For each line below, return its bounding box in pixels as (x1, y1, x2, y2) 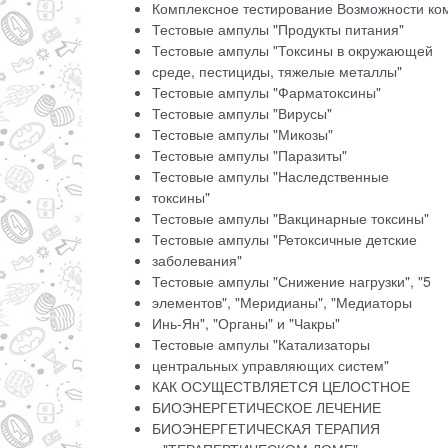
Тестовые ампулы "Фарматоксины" (152, 82, 385, 103)
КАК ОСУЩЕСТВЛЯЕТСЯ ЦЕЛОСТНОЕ (152, 376, 410, 397)
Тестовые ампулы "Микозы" (152, 124, 337, 145)
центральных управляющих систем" (152, 355, 393, 376)
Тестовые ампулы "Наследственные (152, 166, 389, 187)
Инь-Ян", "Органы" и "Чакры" (152, 313, 344, 334)
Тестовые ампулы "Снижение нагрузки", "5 (152, 271, 435, 292)
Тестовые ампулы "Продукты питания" (152, 19, 408, 40)
